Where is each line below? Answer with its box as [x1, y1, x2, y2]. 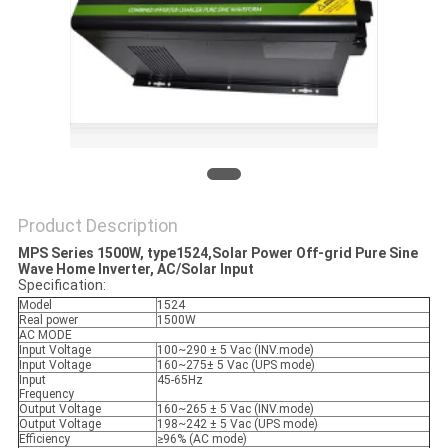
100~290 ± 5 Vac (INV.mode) [156, 343, 314, 358]
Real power [18, 313, 78, 328]
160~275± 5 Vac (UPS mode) [156, 358, 315, 373]
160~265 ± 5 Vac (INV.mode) [156, 402, 314, 417]
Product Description [17, 215, 178, 237]
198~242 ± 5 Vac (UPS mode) [156, 417, 318, 432]
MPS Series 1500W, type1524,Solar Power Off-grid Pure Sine [17, 245, 418, 262]
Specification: [17, 277, 106, 294]
